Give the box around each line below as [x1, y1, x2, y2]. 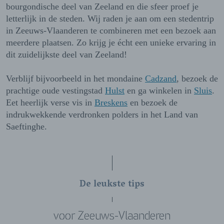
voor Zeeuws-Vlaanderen [53, 208, 170, 223]
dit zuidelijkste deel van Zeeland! [6, 49, 127, 60]
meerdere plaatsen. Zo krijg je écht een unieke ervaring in [6, 37, 216, 48]
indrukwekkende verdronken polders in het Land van [6, 109, 198, 120]
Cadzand [145, 73, 176, 84]
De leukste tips [79, 176, 144, 194]
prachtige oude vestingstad [6, 85, 105, 96]
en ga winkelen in [124, 85, 194, 96]
